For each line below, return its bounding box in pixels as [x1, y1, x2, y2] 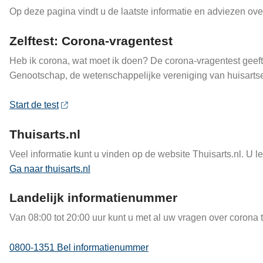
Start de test [9, 100, 59, 110]
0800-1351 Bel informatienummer [9, 242, 149, 252]
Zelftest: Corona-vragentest [9, 33, 173, 48]
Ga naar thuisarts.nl [9, 163, 90, 174]
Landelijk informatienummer [9, 191, 177, 205]
